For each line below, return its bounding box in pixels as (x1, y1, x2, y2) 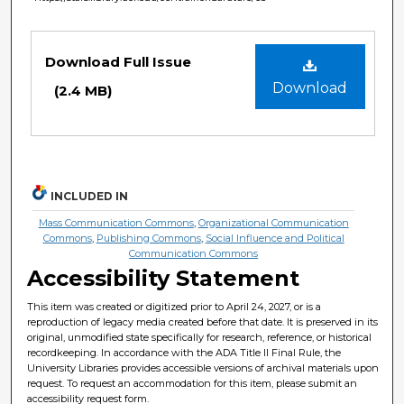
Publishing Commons (96, 231, 201, 244)
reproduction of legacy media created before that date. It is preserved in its (27, 315, 379, 328)
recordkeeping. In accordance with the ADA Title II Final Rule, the (27, 345, 342, 359)
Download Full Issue (45, 52, 191, 70)
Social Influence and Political (205, 231, 344, 244)
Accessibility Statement (27, 264, 300, 291)
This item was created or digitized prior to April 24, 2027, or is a (27, 299, 322, 313)
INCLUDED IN (50, 188, 129, 203)
